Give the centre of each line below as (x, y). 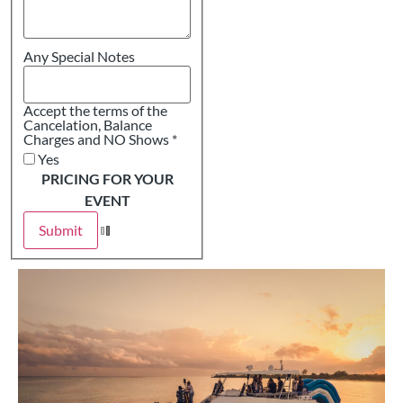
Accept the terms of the (95, 110)
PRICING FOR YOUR (107, 178)
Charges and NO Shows (98, 139)
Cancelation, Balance (63, 124)
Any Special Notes (79, 56)
